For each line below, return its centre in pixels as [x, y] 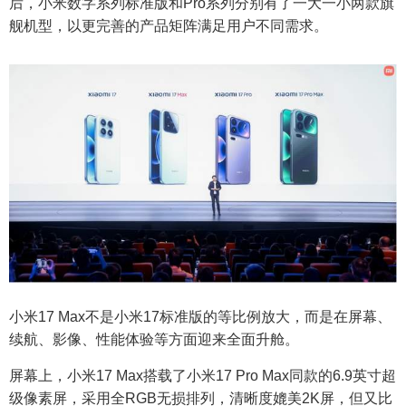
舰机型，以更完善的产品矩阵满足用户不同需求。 [169, 25]
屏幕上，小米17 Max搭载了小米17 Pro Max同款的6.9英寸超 [203, 375]
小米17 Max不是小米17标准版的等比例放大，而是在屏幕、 [200, 316]
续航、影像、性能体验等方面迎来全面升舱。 [154, 339]
